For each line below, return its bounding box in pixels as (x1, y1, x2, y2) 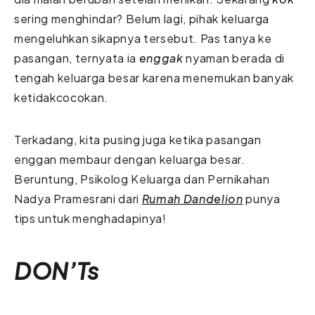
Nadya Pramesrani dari (14, 191, 142, 206)
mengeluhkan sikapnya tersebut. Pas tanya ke (14, 30, 272, 46)
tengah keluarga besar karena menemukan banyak (14, 70, 294, 85)
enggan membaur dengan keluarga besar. (14, 151, 245, 167)
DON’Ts (14, 256, 99, 285)
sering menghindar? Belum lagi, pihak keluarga (14, 11, 269, 26)
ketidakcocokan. (14, 89, 108, 105)
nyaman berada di (183, 50, 285, 65)
